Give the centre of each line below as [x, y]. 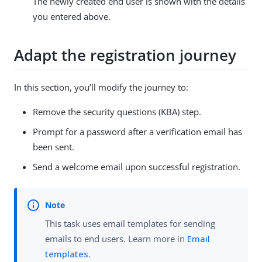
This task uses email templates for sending [130, 223]
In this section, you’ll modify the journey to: [101, 87]
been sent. [54, 147]
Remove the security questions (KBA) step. [117, 112]
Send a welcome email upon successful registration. [137, 167]
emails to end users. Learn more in [116, 238]
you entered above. [72, 16]
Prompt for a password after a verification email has [137, 132]
